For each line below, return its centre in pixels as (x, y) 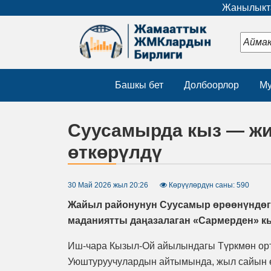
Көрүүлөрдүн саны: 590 (208, 185)
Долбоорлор (211, 85)
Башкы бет (139, 85)
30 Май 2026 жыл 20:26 (108, 185)
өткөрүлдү (115, 152)
